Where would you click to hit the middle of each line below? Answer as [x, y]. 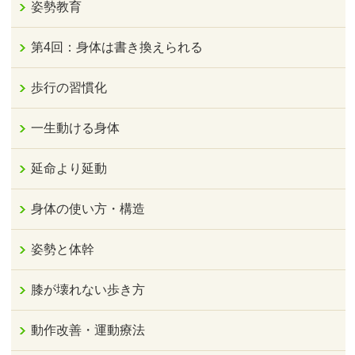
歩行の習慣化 [69, 88]
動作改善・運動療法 [88, 330]
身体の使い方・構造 [88, 209]
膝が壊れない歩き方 [88, 290]
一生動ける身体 [76, 128]
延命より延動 [69, 169]
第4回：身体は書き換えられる [117, 48]
